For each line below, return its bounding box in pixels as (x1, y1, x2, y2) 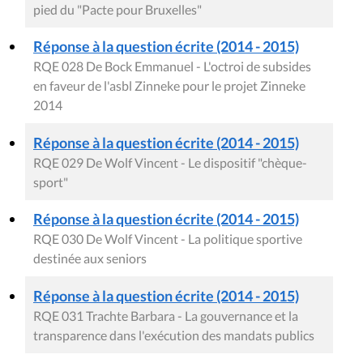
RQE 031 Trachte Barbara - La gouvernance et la (33, 308, 298, 324)
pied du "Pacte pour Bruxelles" (33, 2, 202, 18)
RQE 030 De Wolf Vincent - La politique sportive (33, 231, 302, 247)
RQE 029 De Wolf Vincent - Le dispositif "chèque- (33, 155, 307, 171)
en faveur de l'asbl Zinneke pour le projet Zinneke (33, 78, 305, 94)
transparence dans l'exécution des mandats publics (33, 327, 314, 344)
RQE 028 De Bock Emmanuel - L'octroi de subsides (33, 58, 311, 75)
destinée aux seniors (33, 250, 147, 267)
